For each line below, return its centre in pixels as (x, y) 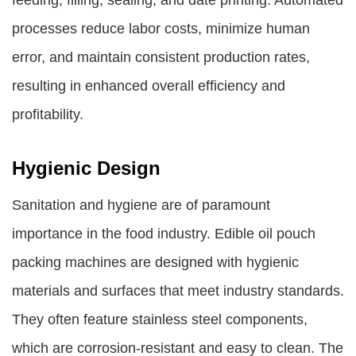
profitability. (48, 114)
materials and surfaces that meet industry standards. (178, 291)
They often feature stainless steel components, (160, 319)
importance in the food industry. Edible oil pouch (164, 234)
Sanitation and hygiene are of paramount (141, 205)
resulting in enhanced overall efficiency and (149, 86)
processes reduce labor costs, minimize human (161, 29)
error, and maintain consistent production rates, (161, 57)
